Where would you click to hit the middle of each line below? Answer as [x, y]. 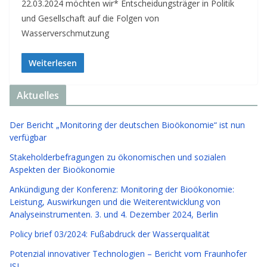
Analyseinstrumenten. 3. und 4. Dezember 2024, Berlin [114, 214]
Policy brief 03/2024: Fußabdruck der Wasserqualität [110, 234]
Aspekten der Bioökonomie [62, 170]
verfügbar [28, 137]
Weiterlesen [53, 63]
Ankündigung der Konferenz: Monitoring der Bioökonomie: [122, 189]
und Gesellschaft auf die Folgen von [90, 18]
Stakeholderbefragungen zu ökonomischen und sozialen [118, 157]
